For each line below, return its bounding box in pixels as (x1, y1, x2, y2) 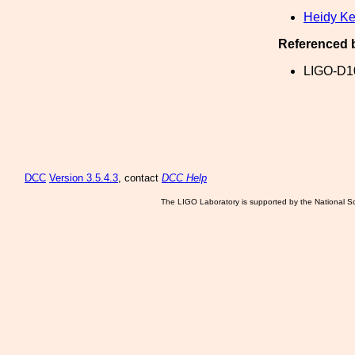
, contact (118, 172, 162, 184)
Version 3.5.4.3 (49, 172, 118, 184)
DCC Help (162, 172, 207, 184)
